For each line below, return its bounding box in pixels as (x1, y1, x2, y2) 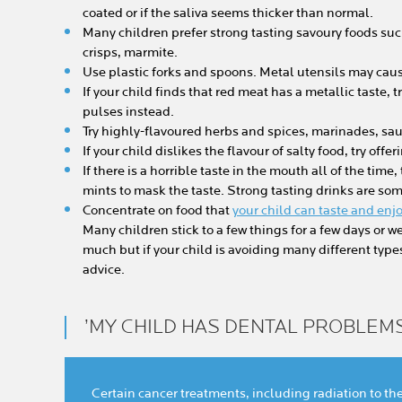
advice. (83, 261, 125, 278)
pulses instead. (83, 103, 174, 120)
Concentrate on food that (83, 202, 232, 219)
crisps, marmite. (83, 44, 178, 61)
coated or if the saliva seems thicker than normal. (83, 4, 373, 22)
